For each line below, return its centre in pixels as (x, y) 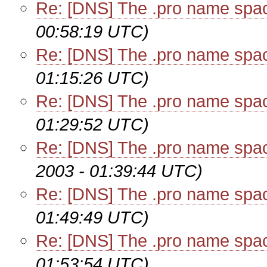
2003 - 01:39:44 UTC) (119, 171)
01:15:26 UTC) (92, 78)
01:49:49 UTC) (92, 217)
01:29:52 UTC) (92, 124)
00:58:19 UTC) (92, 31)
